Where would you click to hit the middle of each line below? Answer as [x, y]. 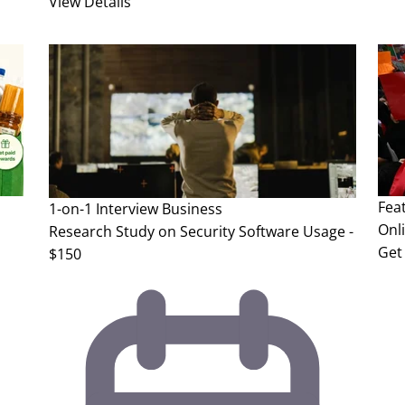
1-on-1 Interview [104, 209]
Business [192, 209]
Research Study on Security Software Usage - [201, 232]
